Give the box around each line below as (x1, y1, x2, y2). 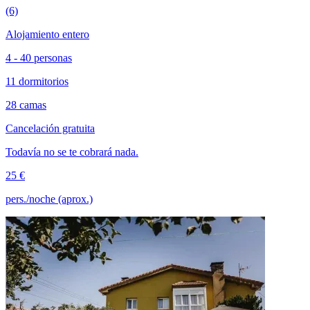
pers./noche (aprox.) (6, 192, 93, 205)
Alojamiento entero (6, 28, 89, 40)
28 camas (6, 98, 46, 111)
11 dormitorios (6, 75, 69, 87)
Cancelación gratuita (6, 122, 95, 134)
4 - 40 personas (6, 51, 72, 64)
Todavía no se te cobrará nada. (6, 145, 138, 158)
